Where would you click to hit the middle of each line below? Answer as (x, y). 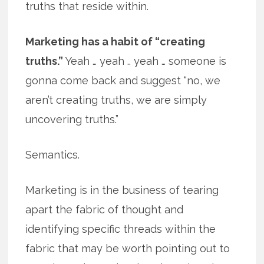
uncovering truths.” (72, 120)
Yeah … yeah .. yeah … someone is (145, 61)
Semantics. (53, 155)
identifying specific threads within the (121, 229)
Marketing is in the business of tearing (122, 190)
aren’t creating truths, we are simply (116, 100)
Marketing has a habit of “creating (115, 42)
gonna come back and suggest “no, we (123, 81)
